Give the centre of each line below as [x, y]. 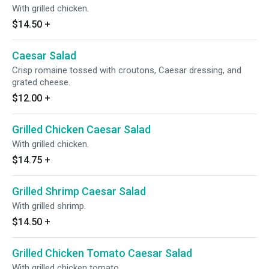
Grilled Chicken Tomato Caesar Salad [102, 253]
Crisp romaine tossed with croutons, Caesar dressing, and [127, 70]
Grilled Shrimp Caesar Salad [79, 191]
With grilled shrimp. [49, 206]
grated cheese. [41, 82]
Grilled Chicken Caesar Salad [81, 129]
